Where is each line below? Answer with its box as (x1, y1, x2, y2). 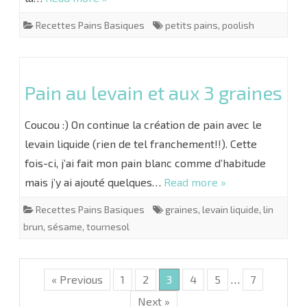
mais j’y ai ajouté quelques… (25, 175, 164, 188)
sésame (47, 221, 82, 232)
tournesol (86, 221, 130, 232)
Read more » (164, 175, 226, 188)
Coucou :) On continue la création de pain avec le (25, 118, 262, 131)
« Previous (51, 273, 103, 286)
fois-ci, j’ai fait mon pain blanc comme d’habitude (25, 156, 266, 169)
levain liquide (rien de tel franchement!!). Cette (25, 137, 257, 150)
